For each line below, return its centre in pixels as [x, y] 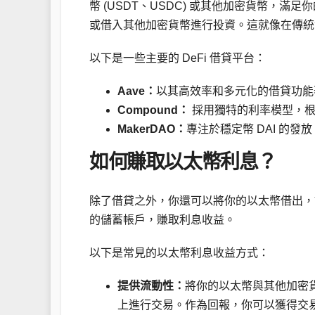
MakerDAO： [152, 129]
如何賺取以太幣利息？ [183, 162]
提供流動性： [151, 285]
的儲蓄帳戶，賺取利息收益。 [162, 219]
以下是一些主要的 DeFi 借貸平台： [178, 58]
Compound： [153, 110]
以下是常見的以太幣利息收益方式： [179, 252]
